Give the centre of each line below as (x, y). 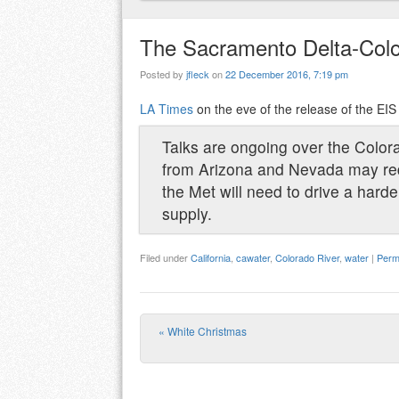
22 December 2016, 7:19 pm (287, 74)
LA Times (167, 109)
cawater (253, 258)
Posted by (163, 74)
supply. (187, 214)
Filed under (165, 258)
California (211, 258)
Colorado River (307, 258)
